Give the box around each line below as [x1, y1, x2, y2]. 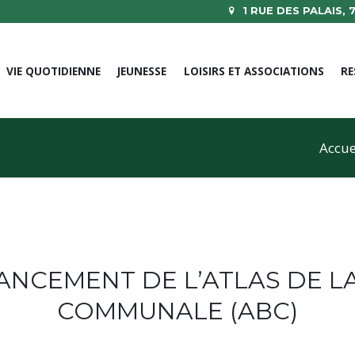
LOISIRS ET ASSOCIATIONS [183, 63, 324, 79]
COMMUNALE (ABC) [57, 296, 298, 326]
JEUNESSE [117, 63, 167, 79]
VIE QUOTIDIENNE [6, 63, 101, 79]
